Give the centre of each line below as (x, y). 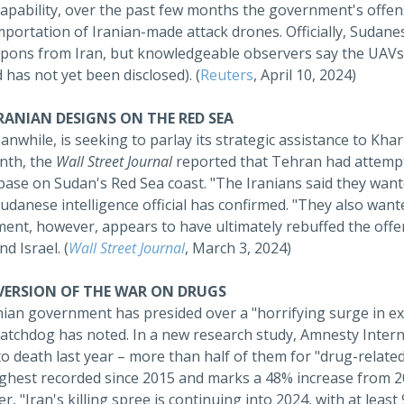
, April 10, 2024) (305, 75)
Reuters (227, 75)
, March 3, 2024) (238, 248)
